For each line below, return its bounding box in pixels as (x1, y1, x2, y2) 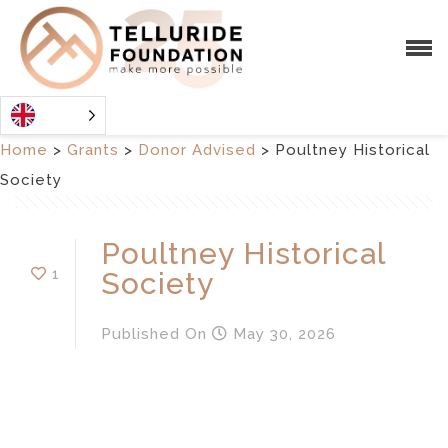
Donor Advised (138, 140, 256, 159)
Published (101, 324, 180, 343)
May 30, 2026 (228, 324, 336, 343)
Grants (67, 140, 119, 159)
